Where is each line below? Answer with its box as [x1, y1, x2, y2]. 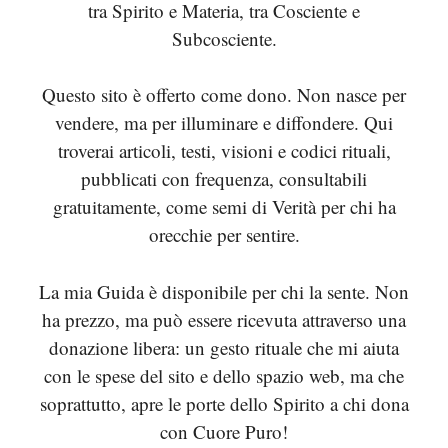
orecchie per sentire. [148, 222, 300, 247]
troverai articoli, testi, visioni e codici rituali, [57, 138, 391, 163]
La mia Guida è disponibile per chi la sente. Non [39, 278, 409, 304]
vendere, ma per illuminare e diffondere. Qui [55, 110, 393, 135]
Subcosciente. [171, 25, 277, 51]
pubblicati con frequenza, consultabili [81, 166, 367, 191]
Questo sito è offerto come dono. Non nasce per [42, 82, 406, 107]
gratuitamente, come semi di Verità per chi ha [52, 194, 396, 219]
